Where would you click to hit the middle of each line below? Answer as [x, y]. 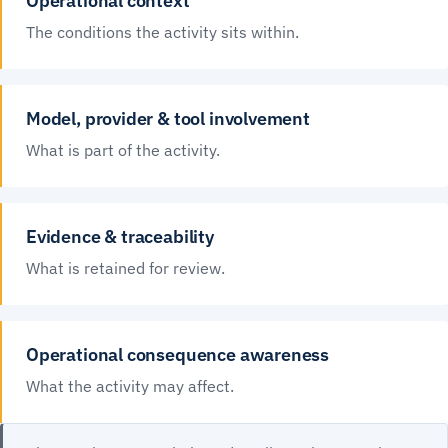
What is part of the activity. [123, 150]
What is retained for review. [125, 268]
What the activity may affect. [130, 386]
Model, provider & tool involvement [168, 119]
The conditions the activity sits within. [162, 32]
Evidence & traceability [120, 237]
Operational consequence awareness [178, 355]
